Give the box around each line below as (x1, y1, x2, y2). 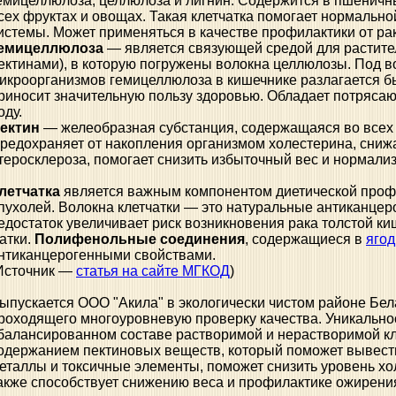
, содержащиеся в (245, 232, 366, 247)
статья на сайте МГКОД (76, 263, 230, 278)
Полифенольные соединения (34, 232, 245, 247)
